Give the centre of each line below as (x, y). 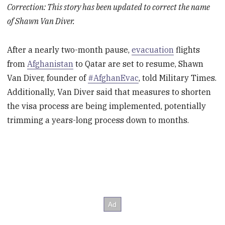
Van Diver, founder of (48, 78)
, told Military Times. (178, 78)
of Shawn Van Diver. (41, 21)
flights (187, 49)
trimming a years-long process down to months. (98, 120)
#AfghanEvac (114, 78)
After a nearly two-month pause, (70, 49)
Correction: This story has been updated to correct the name (109, 7)
